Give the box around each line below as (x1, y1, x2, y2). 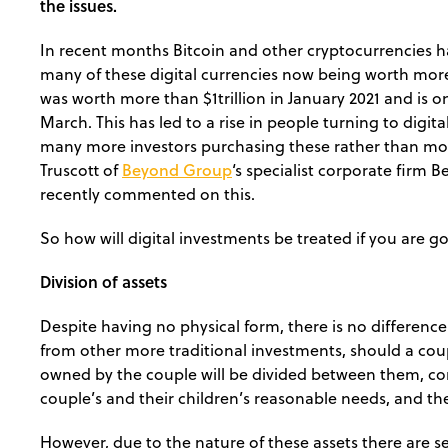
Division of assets (40, 269, 167, 293)
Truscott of (40, 158, 122, 181)
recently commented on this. (40, 182, 255, 205)
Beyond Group (122, 157, 232, 181)
